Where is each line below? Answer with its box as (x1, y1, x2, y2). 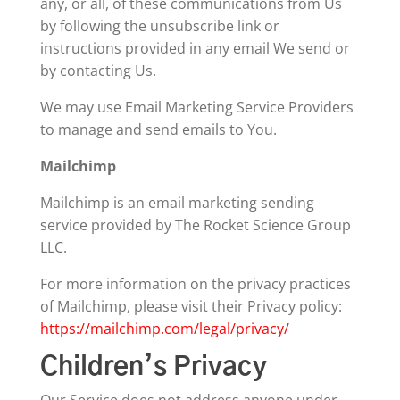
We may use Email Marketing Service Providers (39, 97, 354, 117)
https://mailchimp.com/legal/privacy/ (39, 319, 289, 338)
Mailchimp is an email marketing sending (39, 193, 314, 212)
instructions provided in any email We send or (39, 38, 350, 58)
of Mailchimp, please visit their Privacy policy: (39, 296, 342, 316)
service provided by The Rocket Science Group (39, 215, 351, 235)
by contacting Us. (39, 61, 156, 80)
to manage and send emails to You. (39, 120, 277, 139)
